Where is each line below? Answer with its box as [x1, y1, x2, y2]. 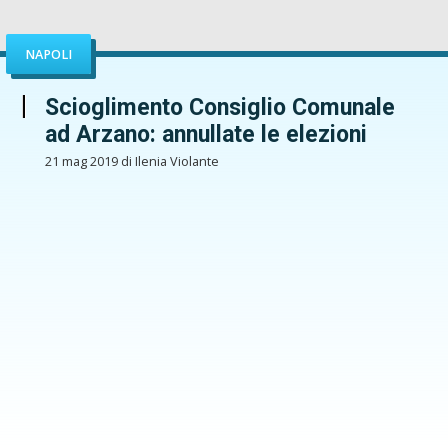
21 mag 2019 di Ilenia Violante [44, 152, 219, 170]
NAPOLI [25, 45, 73, 63]
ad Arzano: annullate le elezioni [44, 121, 367, 149]
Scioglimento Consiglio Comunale [44, 94, 395, 122]
